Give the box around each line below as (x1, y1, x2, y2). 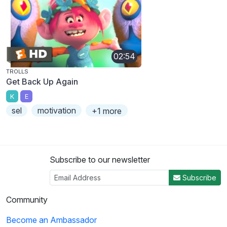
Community (6, 195, 48, 205)
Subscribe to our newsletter (50, 155, 150, 165)
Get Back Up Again (6, 76, 78, 87)
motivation (37, 105, 76, 116)
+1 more (91, 106, 122, 117)
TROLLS (6, 67, 28, 75)
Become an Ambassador (6, 215, 97, 225)
